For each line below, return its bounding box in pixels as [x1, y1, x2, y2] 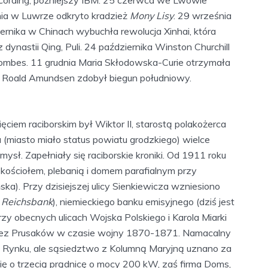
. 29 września [173, 9, 232, 22]
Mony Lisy [130, 9, 173, 22]
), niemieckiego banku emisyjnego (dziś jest [53, 195, 234, 208]
